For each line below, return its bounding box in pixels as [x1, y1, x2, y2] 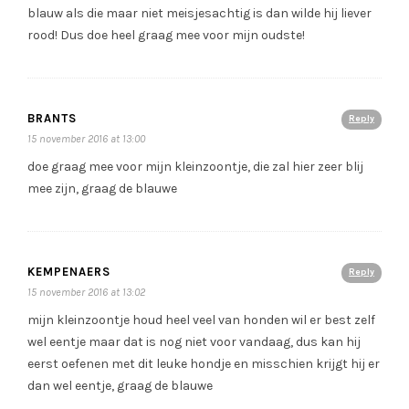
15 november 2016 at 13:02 [27, 286, 145, 299]
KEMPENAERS [27, 265, 110, 279]
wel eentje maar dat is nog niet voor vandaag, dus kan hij [27, 334, 361, 351]
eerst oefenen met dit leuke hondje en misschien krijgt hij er [27, 356, 380, 372]
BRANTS [27, 111, 77, 126]
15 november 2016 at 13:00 [27, 132, 145, 146]
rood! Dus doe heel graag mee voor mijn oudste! [27, 27, 305, 44]
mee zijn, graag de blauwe [27, 181, 177, 197]
